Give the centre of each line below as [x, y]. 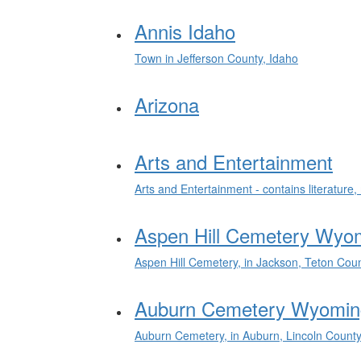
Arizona [167, 104]
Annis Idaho [185, 31]
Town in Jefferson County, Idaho [216, 58]
